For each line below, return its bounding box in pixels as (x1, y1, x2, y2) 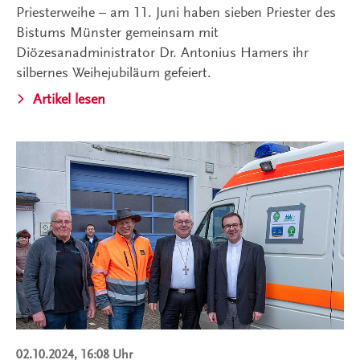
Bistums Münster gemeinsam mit (16, 23, 219, 40)
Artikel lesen (33, 90, 105, 107)
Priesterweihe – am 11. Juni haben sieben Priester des (16, 3, 336, 20)
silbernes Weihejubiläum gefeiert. (16, 63, 211, 80)
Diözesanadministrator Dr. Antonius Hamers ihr (16, 43, 309, 60)
